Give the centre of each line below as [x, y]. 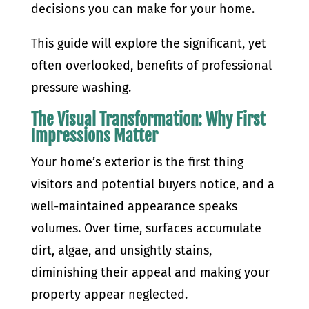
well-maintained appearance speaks [134, 206]
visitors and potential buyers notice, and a [152, 184]
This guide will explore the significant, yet [148, 43]
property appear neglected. [109, 295]
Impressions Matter [94, 136]
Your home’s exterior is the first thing [137, 162]
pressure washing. [81, 88]
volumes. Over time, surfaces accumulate [146, 228]
